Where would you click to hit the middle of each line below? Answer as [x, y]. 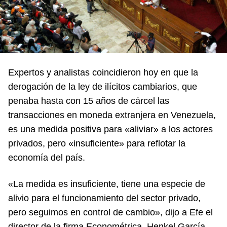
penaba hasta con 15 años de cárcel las [89, 101]
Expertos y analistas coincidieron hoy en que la [103, 72]
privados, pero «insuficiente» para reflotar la [97, 143]
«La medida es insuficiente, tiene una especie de [107, 184]
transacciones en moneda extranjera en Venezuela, [112, 115]
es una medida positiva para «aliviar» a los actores [110, 129]
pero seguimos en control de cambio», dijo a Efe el [110, 212]
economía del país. [47, 157]
